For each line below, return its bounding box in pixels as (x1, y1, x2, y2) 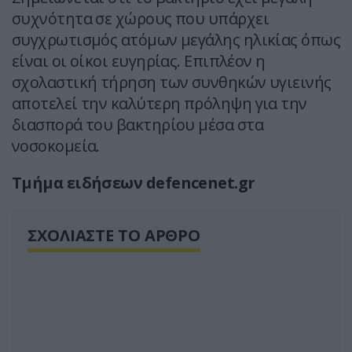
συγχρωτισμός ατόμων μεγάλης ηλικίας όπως (12, 29, 341, 51)
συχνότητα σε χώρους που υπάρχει (12, 8, 269, 30)
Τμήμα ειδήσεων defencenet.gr (12, 172, 255, 194)
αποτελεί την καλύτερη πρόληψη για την (12, 93, 307, 115)
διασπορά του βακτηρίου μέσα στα (12, 114, 263, 136)
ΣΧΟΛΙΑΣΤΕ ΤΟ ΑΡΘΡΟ (27, 225, 201, 247)
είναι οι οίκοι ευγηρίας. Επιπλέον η (12, 50, 266, 72)
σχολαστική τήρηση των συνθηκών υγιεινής (12, 71, 332, 93)
